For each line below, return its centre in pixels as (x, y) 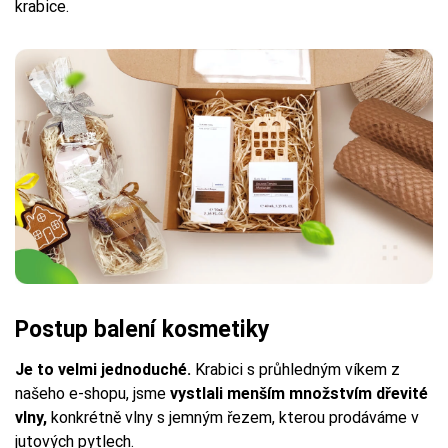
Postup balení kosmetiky (142, 330)
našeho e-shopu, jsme (92, 394)
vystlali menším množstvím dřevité (299, 394)
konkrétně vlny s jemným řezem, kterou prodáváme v (233, 418)
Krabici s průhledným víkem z (295, 370)
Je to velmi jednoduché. (103, 370)
